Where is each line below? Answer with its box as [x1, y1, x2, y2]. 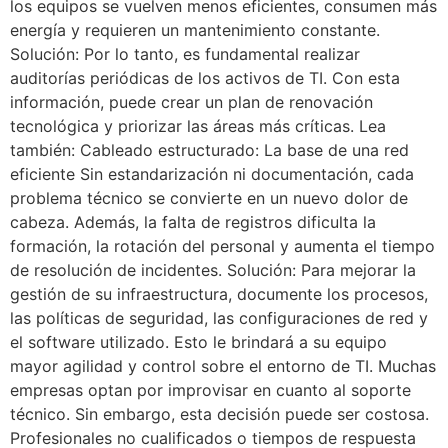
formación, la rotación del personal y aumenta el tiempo [10, 235, 435, 256]
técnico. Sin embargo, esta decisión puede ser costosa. [10, 403, 429, 424]
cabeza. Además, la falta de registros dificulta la [10, 211, 376, 232]
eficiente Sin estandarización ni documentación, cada [10, 163, 414, 184]
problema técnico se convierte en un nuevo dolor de [10, 187, 408, 208]
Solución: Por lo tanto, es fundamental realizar [10, 43, 360, 64]
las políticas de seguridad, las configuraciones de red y [10, 307, 428, 328]
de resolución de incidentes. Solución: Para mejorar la [10, 259, 416, 280]
